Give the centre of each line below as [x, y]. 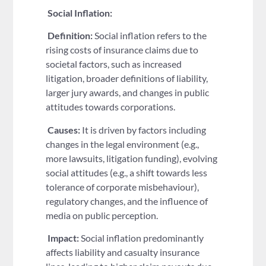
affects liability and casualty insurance [123, 252]
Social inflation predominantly [142, 238]
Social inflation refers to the [150, 36]
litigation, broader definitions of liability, [127, 78]
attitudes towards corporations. [111, 107]
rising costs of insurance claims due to [122, 50]
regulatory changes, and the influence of [127, 201]
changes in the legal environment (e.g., [123, 144]
